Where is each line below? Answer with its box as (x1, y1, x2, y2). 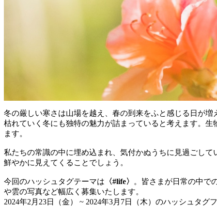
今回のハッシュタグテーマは (4, 177, 105, 186)
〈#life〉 (105, 177, 134, 186)
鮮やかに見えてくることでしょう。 (4, 158, 128, 167)
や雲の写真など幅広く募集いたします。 (4, 187, 143, 196)
